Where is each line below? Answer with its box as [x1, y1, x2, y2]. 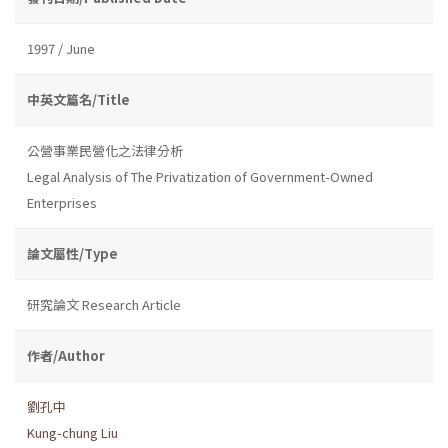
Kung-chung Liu [27, 422, 118, 442]
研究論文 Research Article [27, 294, 181, 314]
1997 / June [27, 38, 95, 58]
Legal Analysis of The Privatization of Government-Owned [27, 166, 373, 186]
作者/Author [27, 345, 105, 365]
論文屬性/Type [27, 243, 118, 263]
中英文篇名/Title [27, 89, 130, 109]
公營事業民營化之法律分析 [27, 140, 183, 160]
